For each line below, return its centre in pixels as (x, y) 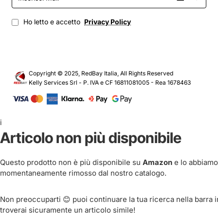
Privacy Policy (108, 22)
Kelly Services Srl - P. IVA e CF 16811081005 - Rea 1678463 (110, 83)
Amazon (157, 163)
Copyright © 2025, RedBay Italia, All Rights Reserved (101, 73)
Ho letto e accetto (52, 22)
